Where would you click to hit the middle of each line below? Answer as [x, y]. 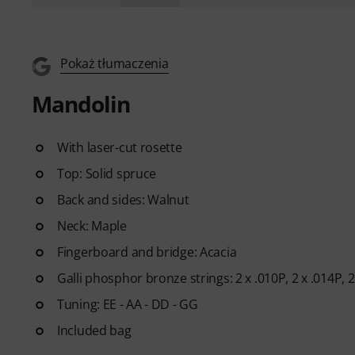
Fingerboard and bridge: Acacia [147, 252]
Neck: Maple [92, 225]
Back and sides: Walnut [123, 199]
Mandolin [81, 103]
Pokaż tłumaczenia [115, 63]
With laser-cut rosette [120, 147]
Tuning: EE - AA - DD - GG [128, 304]
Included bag [94, 330]
